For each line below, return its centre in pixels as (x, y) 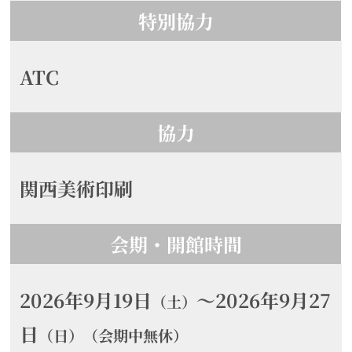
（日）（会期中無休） (114, 335)
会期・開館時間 (176, 244)
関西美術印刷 (77, 189)
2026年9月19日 (86, 300)
